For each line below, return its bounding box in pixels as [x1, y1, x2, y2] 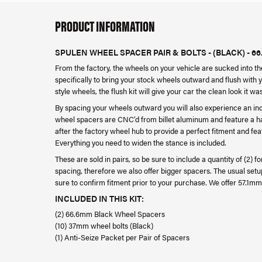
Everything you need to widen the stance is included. [55, 137, 226, 148]
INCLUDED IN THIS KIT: [55, 192, 144, 204]
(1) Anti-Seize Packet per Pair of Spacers [55, 232, 189, 243]
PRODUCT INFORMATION [55, 15, 155, 36]
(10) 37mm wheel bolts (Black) [55, 220, 153, 231]
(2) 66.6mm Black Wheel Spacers [55, 208, 167, 219]
